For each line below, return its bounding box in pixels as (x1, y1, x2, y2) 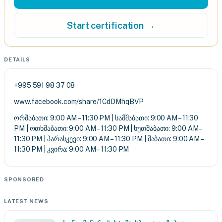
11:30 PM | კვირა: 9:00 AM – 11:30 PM (14, 145, 129, 153)
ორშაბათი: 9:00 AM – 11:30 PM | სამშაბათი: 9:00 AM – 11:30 (14, 114, 199, 122)
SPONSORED (4, 176, 44, 182)
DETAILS (4, 56, 30, 62)
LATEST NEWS (4, 198, 49, 204)
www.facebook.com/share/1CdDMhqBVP (14, 98, 144, 106)
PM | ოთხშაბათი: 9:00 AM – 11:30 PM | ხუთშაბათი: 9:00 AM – (14, 124, 204, 132)
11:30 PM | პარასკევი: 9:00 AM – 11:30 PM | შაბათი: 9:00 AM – (14, 135, 205, 143)
